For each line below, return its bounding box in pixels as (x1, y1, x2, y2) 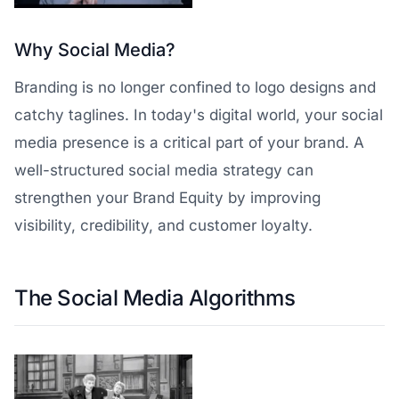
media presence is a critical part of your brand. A (14, 133, 364, 151)
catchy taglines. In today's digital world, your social (14, 105, 383, 124)
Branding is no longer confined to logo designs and (14, 77, 376, 96)
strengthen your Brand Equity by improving (14, 188, 321, 207)
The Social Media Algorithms (14, 284, 296, 311)
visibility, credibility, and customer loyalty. (14, 216, 313, 234)
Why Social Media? (14, 38, 175, 61)
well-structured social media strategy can (14, 160, 313, 179)
